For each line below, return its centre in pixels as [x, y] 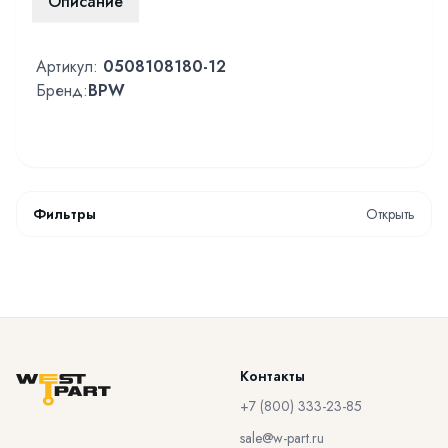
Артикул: [69, 66]
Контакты [272, 376]
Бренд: [62, 90]
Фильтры [64, 214]
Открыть [390, 214]
